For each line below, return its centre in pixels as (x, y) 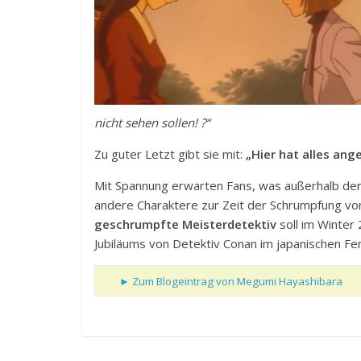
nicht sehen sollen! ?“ (152, 123)
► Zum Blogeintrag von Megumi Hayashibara (231, 282)
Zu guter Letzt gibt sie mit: (170, 154)
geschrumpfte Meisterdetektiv (185, 224)
